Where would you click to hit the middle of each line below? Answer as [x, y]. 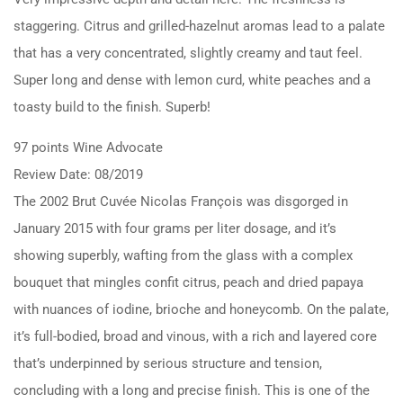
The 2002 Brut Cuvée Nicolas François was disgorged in [181, 201]
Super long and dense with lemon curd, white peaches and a [192, 80]
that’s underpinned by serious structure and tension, [168, 363]
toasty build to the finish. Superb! [112, 107]
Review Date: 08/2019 [78, 175]
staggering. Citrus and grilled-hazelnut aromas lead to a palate [199, 26]
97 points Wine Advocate [88, 148]
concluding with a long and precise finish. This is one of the [192, 390]
